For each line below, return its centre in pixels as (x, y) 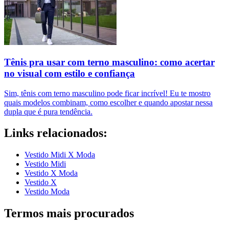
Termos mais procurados (69, 213)
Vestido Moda (47, 192)
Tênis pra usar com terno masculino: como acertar (109, 62)
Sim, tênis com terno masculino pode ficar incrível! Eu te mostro (107, 93)
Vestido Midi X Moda (60, 155)
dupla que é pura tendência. (48, 111)
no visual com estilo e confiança (70, 73)
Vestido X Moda (51, 173)
